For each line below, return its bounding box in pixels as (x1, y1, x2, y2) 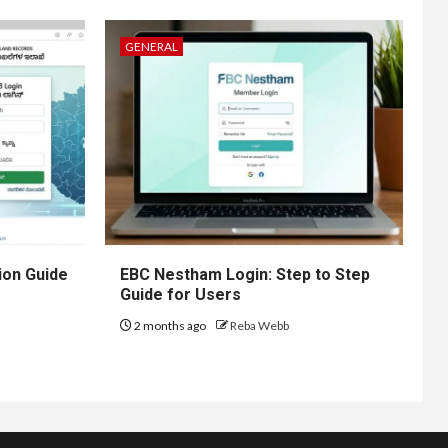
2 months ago (131, 317, 208, 333)
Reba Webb (229, 317, 289, 333)
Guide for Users (119, 284, 241, 304)
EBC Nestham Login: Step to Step (119, 264, 370, 284)
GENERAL (124, 38, 178, 54)
